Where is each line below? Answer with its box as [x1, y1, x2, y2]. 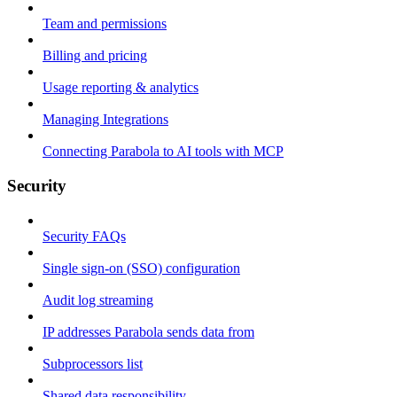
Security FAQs [43, 228, 126, 244]
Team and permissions [43, 16, 167, 32]
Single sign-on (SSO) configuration [43, 260, 240, 276]
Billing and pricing [43, 48, 147, 64]
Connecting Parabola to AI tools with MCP [43, 144, 284, 160]
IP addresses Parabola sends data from [43, 323, 254, 339]
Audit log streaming [43, 292, 153, 307]
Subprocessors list [43, 355, 143, 371]
